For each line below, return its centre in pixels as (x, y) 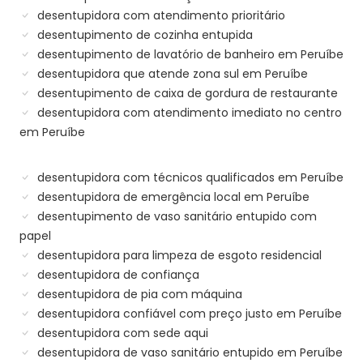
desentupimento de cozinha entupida (143, 35)
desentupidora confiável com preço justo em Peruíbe (188, 314)
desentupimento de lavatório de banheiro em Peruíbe (189, 55)
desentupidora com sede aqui (121, 333)
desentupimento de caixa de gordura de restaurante (186, 94)
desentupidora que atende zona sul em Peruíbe (171, 74)
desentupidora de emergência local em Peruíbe (172, 197)
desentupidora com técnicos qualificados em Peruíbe (189, 178)
